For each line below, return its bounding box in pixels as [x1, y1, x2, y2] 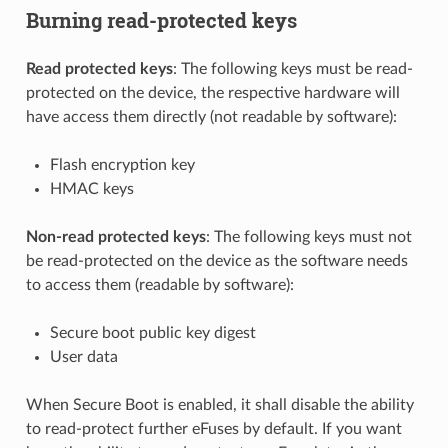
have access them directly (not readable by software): [25, 109, 397, 126]
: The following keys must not [205, 229, 412, 246]
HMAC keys [49, 181, 134, 198]
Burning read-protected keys [25, 7, 297, 34]
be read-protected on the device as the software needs [25, 253, 408, 270]
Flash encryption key [49, 157, 195, 174]
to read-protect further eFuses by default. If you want [25, 421, 402, 438]
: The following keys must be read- [172, 61, 413, 78]
